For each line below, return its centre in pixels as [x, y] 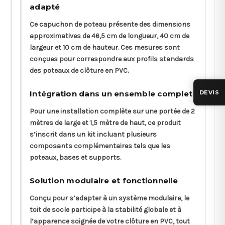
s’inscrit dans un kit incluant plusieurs [93, 135]
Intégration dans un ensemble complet [111, 94]
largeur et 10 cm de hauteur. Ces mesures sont [105, 48]
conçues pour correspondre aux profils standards [112, 59]
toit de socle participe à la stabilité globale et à [105, 210]
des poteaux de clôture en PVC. [79, 71]
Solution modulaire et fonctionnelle [104, 181]
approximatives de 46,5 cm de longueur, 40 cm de [109, 36]
